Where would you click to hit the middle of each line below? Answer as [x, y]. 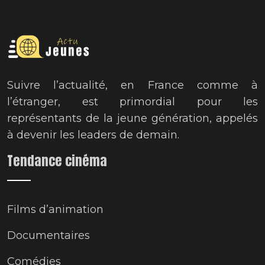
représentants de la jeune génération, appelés [132, 118]
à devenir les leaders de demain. [93, 135]
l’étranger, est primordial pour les [132, 102]
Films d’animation [55, 209]
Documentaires [49, 235]
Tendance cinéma [57, 161]
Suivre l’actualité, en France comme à [132, 85]
